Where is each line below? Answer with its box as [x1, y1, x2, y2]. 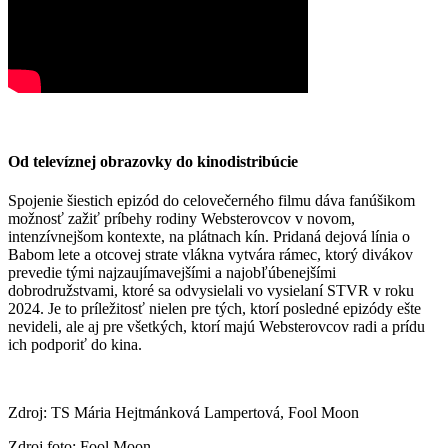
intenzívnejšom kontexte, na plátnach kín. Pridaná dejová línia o [8, 227, 410, 245]
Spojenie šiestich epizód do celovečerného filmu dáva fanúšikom [8, 191, 415, 209]
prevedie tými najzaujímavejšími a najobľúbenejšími [8, 263, 336, 281]
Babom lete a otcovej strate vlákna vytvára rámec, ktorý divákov [8, 245, 413, 263]
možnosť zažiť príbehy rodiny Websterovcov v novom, [8, 209, 355, 227]
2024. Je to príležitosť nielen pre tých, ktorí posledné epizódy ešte [8, 299, 421, 317]
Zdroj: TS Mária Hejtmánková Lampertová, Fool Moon [8, 403, 359, 421]
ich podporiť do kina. [8, 335, 142, 353]
